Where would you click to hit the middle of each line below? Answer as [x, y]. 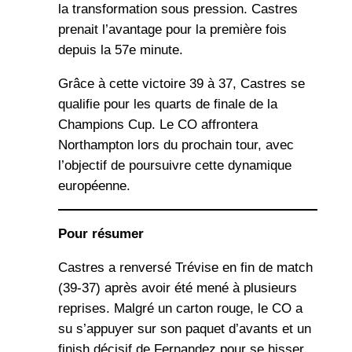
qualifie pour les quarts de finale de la [167, 104]
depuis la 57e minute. [120, 49]
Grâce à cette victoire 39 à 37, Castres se [181, 83]
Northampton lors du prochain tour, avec [176, 145]
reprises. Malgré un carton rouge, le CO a [180, 309]
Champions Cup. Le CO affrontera [158, 124]
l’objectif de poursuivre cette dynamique [174, 165]
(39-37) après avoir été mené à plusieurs [177, 288]
